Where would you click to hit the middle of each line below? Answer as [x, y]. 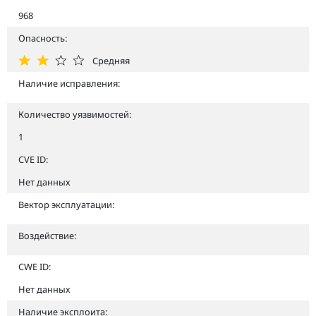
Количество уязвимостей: [75, 114]
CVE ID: [33, 159]
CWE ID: [35, 266]
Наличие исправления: [69, 83]
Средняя [111, 60]
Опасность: [43, 38]
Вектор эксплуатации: [66, 204]
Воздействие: [47, 235]
